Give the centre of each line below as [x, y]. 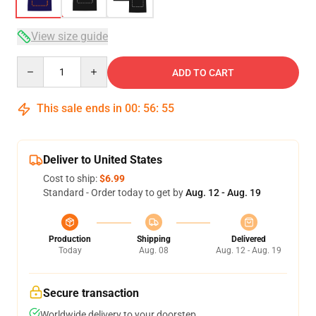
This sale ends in [79, 108]
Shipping [153, 239]
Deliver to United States [103, 160]
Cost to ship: [71, 178]
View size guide [69, 36]
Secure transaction [91, 293]
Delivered [249, 239]
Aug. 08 [153, 250]
